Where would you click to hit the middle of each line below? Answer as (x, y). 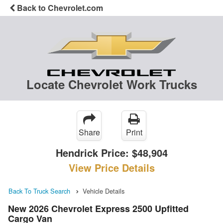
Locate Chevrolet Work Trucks (111, 84)
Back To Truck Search (39, 191)
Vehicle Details (104, 191)
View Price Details (111, 168)
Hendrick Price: (94, 153)
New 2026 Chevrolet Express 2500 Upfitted (98, 208)
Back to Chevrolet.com (59, 8)
